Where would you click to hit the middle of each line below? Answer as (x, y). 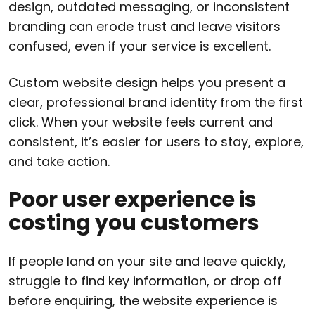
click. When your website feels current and (141, 122)
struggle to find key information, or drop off (145, 281)
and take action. (59, 162)
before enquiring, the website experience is (143, 301)
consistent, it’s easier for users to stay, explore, (156, 142)
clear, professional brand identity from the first (156, 103)
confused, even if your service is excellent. (140, 46)
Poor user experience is (133, 200)
